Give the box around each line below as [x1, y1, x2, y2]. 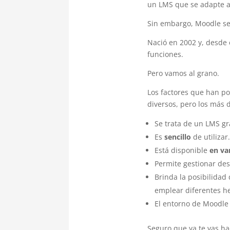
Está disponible [154, 145, 209, 155]
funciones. [147, 49, 183, 59]
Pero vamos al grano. [147, 68, 219, 78]
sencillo [164, 131, 191, 142]
